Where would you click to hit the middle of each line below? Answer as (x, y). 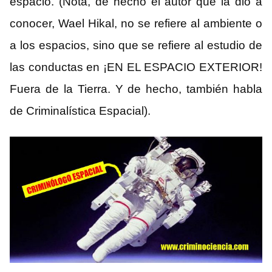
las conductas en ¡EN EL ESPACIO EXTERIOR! (136, 67)
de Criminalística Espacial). (80, 111)
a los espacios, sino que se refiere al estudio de (136, 46)
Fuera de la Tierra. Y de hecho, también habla (136, 89)
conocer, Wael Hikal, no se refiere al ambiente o (136, 24)
